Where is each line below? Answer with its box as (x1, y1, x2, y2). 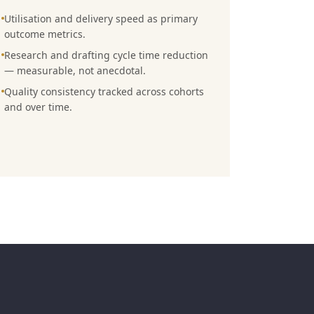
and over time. (4, 100, 72, 114)
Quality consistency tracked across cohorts (4, 85, 204, 98)
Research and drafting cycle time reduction (4, 48, 208, 62)
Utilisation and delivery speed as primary (4, 12, 198, 25)
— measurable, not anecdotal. (4, 64, 146, 77)
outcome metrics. (4, 27, 86, 41)
